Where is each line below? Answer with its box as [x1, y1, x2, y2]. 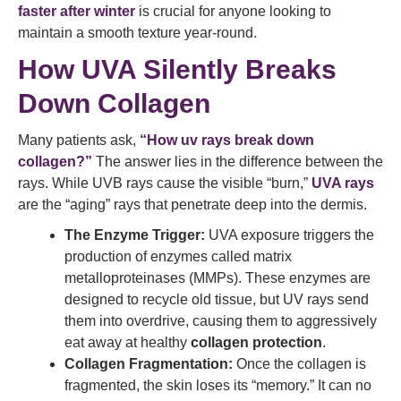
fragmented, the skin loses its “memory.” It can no [64, 378, 371, 393]
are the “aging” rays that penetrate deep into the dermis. [18, 197, 367, 212]
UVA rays [311, 175, 374, 191]
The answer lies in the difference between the [92, 154, 383, 169]
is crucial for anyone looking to [135, 4, 331, 19]
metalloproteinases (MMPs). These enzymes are [64, 270, 371, 286]
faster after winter [18, 4, 135, 19]
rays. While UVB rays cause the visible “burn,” [18, 175, 311, 191]
